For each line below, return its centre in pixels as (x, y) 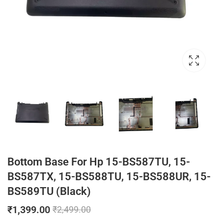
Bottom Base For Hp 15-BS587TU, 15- (99, 162)
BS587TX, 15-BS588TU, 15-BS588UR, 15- (109, 176)
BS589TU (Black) (49, 191)
